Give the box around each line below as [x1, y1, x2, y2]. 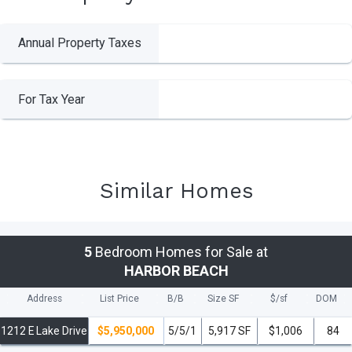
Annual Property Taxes [17, 35, 141, 51]
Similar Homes [99, 178, 253, 203]
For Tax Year [17, 91, 85, 107]
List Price [100, 293, 140, 305]
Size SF [207, 293, 239, 305]
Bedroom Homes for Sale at [92, 244, 268, 261]
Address [27, 293, 63, 305]
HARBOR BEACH [123, 262, 229, 280]
